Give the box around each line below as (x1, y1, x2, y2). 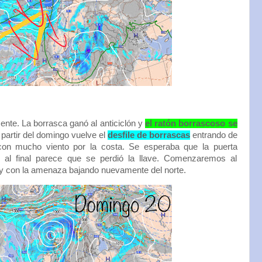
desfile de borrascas (107, 130, 190, 140)
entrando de (189, 130, 237, 140)
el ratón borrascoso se (144, 119, 237, 129)
